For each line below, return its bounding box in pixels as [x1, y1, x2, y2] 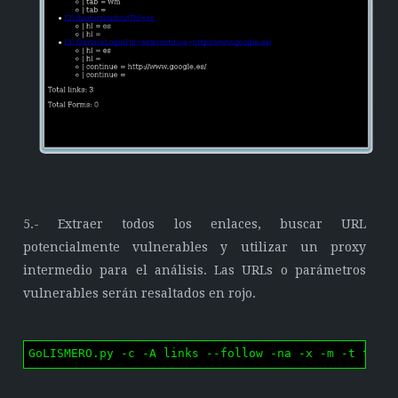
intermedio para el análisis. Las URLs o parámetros [23, 263, 366, 278]
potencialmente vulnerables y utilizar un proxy [23, 240, 366, 255]
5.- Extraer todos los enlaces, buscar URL [23, 217, 366, 232]
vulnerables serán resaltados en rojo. [23, 286, 257, 301]
